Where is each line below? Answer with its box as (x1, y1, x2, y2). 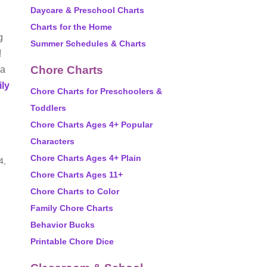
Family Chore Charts (30, 203, 113, 213)
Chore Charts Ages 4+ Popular (30, 120, 153, 129)
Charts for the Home (30, 22, 112, 32)
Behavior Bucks (30, 220, 95, 229)
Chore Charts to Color (30, 187, 119, 196)
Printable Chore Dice (30, 237, 114, 246)
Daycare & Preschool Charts (30, 5, 144, 15)
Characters (30, 136, 74, 146)
